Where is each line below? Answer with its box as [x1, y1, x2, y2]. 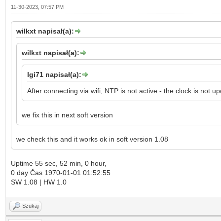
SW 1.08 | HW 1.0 [11, 178, 67, 186]
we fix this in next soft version [22, 110, 113, 119]
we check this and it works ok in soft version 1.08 [16, 135, 168, 143]
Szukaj [22, 202, 38, 209]
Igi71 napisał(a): [27, 70, 81, 78]
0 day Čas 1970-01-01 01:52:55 [11, 168, 112, 177]
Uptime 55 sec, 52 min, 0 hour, [11, 159, 109, 167]
